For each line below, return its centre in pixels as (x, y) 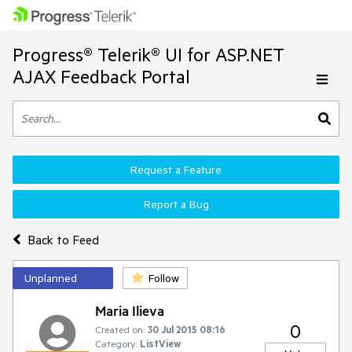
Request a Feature (176, 170)
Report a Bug (176, 204)
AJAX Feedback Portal (101, 77)
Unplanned (51, 278)
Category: (116, 343)
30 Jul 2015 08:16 (187, 329)
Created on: (120, 329)
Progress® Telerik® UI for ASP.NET (148, 55)
